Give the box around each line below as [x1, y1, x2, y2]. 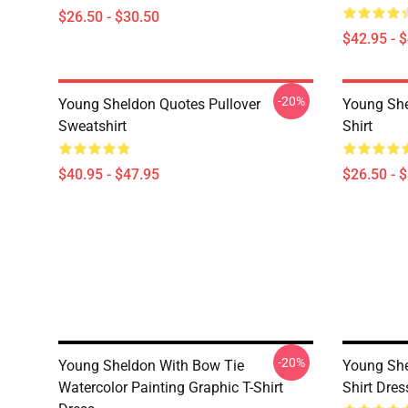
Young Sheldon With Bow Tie [58, 357, 244, 374]
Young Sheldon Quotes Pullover [58, 96, 260, 113]
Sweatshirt [58, 117, 127, 135]
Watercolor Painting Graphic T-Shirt [58, 379, 283, 396]
